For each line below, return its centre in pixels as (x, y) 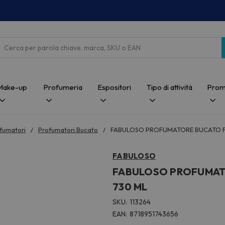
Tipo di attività (170, 87)
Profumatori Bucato (68, 130)
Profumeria (63, 87)
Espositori (114, 87)
